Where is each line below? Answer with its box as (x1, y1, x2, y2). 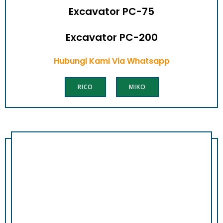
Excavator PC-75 (69, 4, 154, 19)
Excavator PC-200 (65, 30, 158, 45)
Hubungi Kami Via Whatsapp (53, 55, 170, 67)
